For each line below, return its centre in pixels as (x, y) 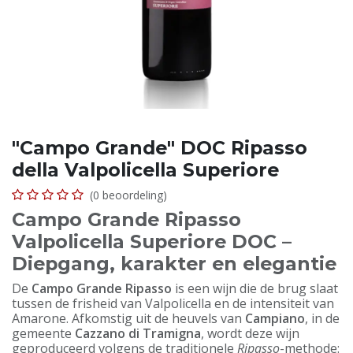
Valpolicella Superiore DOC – (152, 242)
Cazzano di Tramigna (138, 333)
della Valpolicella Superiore (145, 170)
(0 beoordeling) (128, 195)
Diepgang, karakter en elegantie (174, 264)
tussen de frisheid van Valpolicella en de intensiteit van (173, 303)
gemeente (43, 333)
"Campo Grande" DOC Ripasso (160, 148)
